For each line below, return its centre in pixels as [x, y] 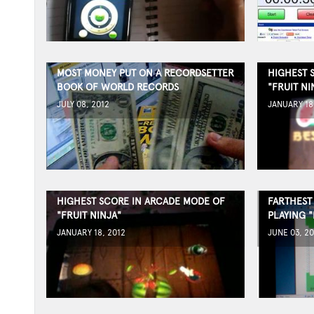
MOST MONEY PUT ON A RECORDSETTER [145, 73]
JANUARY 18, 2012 [91, 233]
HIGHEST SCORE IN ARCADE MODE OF [141, 201]
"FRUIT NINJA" [89, 215]
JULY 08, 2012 [83, 104]
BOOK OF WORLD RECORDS [117, 87]
